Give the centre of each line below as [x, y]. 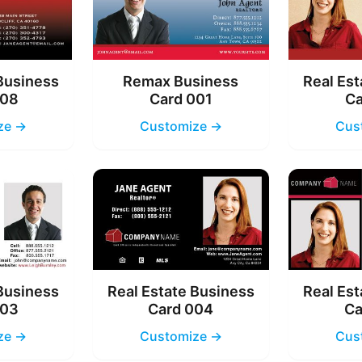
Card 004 [181, 309]
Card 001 [181, 99]
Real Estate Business [181, 291]
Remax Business [181, 82]
